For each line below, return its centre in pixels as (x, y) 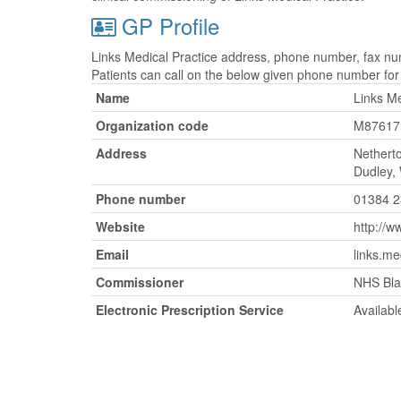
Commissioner (140, 282)
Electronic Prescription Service (190, 310)
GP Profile (167, 26)
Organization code (152, 125)
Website (120, 226)
